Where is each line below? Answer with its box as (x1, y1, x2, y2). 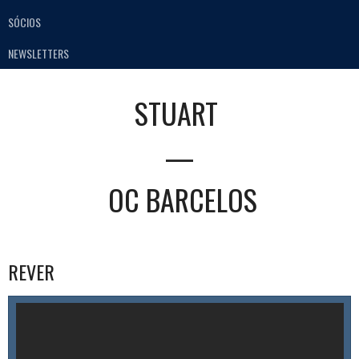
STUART (135, 91, 218, 134)
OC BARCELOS (108, 177, 257, 220)
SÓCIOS (8, 14, 41, 31)
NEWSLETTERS (8, 44, 69, 62)
